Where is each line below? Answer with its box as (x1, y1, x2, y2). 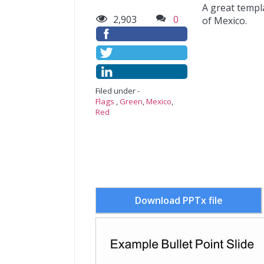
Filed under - (95, 85, 140, 96)
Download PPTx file (134, 194, 223, 207)
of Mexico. (202, 14, 247, 27)
